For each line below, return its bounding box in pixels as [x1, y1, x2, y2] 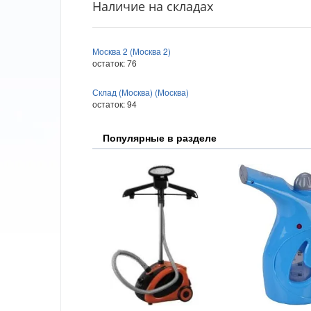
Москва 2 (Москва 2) [92, 44, 171, 57]
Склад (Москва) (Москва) [92, 85, 189, 98]
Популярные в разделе [103, 130, 217, 144]
